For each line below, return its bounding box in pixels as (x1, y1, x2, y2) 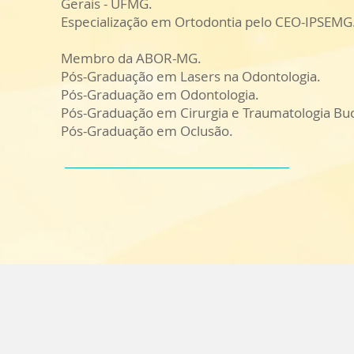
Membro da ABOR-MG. (61, 49, 201, 67)
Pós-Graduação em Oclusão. (61, 122, 233, 140)
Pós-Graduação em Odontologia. (61, 85, 259, 104)
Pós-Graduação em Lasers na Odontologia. (61, 67, 321, 85)
